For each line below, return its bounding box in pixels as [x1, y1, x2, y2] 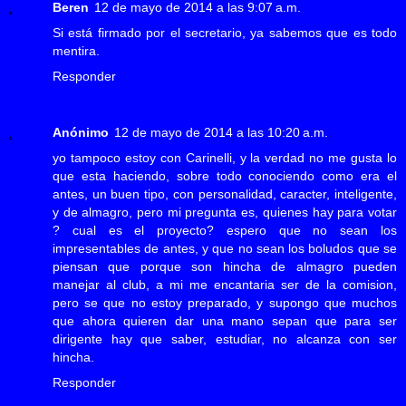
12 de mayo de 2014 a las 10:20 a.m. [114, 124, 328, 140]
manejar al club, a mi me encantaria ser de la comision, [53, 276, 397, 292]
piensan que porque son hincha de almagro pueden [53, 258, 397, 274]
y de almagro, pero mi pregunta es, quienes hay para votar [53, 204, 397, 219]
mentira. [53, 43, 100, 58]
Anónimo [53, 124, 109, 140]
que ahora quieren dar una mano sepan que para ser [53, 313, 397, 328]
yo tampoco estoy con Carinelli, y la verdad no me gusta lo [53, 150, 397, 165]
